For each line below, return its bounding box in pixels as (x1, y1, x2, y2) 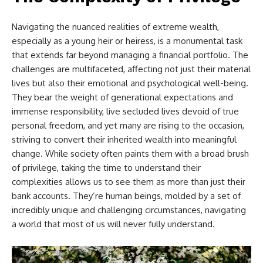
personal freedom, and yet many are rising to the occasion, (12, 119, 244, 131)
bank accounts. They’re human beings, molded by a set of (12, 190, 241, 201)
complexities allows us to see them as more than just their (12, 176, 245, 187)
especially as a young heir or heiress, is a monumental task (12, 35, 242, 46)
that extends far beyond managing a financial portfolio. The (12, 49, 248, 60)
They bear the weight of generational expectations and (12, 91, 233, 103)
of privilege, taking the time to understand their (12, 161, 201, 173)
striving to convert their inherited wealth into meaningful (12, 133, 237, 145)
